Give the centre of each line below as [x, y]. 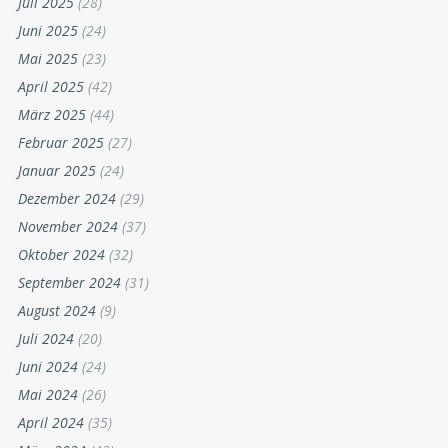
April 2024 [51, 422]
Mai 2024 [48, 394]
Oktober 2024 [61, 254]
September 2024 [69, 282]
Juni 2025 [48, 30]
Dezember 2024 [67, 198]
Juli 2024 [46, 338]
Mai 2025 [48, 58]
